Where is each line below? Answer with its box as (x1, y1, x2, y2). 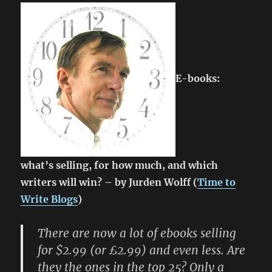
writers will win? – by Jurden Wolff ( (21, 176, 198, 188)
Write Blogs (21, 193, 78, 205)
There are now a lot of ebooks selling (38, 226, 237, 240)
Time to (197, 176, 236, 188)
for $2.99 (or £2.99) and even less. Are (38, 243, 246, 257)
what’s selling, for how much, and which (21, 159, 219, 171)
